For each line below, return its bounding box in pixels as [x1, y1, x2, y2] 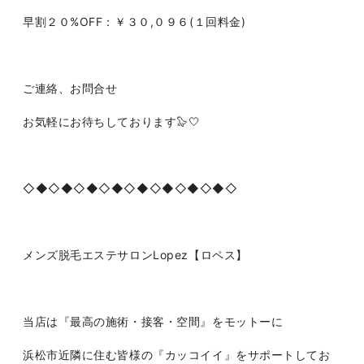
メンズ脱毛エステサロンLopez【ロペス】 [23, 248, 248, 262]
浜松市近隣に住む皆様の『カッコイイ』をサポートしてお [23, 348, 331, 362]
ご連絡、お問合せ [23, 81, 118, 95]
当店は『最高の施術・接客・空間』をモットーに [23, 314, 284, 328]
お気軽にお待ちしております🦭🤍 [23, 115, 201, 128]
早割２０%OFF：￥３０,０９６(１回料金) [23, 15, 246, 28]
